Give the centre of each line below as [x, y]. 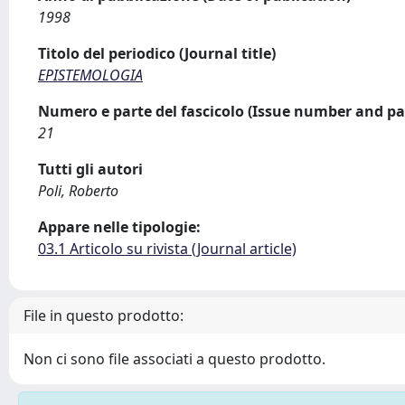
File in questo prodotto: [104, 316]
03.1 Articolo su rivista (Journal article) [167, 249]
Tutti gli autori [90, 169]
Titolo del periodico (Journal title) [157, 53]
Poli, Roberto [78, 191]
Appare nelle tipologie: [119, 227]
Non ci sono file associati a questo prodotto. [174, 359]
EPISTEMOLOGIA [90, 75]
